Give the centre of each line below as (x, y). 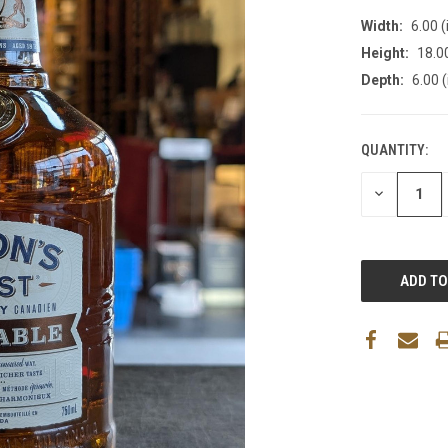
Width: (381, 25)
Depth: (382, 79)
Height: (384, 52)
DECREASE (405, 193)
